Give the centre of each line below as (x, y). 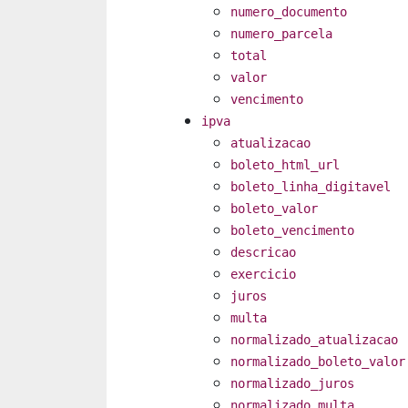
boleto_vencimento (292, 231)
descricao (263, 253)
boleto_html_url (285, 165)
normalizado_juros (292, 384)
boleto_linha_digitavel (311, 187)
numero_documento (289, 12)
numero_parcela (281, 34)
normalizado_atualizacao (314, 340)
